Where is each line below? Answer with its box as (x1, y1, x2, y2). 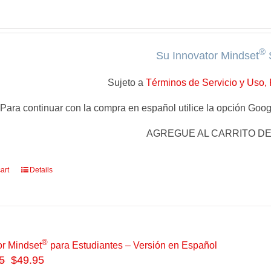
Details (30, 165, 53, 174)
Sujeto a (107, 77, 146, 88)
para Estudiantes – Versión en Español (48, 240, 218, 251)
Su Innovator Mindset (155, 50, 259, 62)
